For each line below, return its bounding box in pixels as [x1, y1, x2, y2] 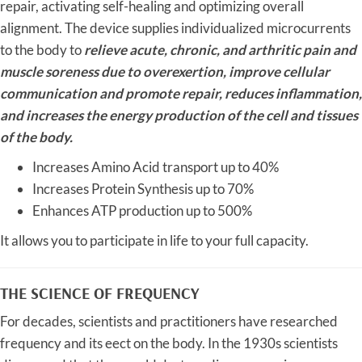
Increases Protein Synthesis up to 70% [32, 180, 254, 198]
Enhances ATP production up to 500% [32, 202, 252, 220]
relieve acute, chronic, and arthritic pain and [84, 41, 356, 59]
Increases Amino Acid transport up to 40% [32, 158, 279, 176]
